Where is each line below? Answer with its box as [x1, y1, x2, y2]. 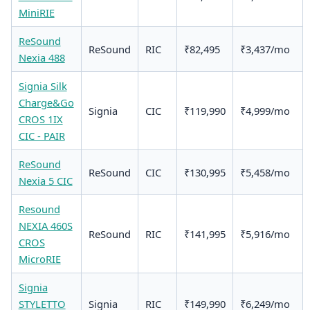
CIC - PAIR [18, 129, 65, 143]
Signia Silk [18, 79, 67, 93]
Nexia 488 [18, 51, 65, 65]
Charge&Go [18, 95, 74, 110]
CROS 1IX [18, 112, 63, 127]
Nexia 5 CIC [18, 174, 73, 188]
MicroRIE [18, 252, 61, 266]
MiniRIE [18, 6, 55, 20]
